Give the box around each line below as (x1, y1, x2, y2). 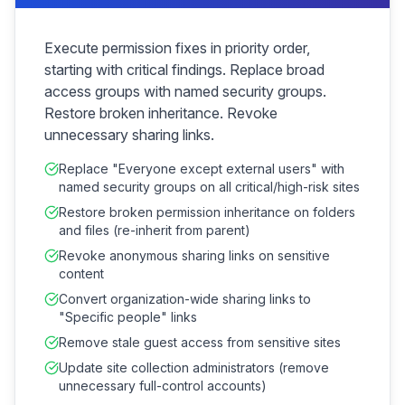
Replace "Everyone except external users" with (59, 161, 344, 176)
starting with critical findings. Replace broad (44, 61, 325, 79)
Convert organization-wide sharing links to (59, 291, 311, 306)
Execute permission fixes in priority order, (44, 39, 310, 57)
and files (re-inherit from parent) (59, 222, 250, 238)
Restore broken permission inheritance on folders (59, 204, 355, 220)
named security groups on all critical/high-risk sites (59, 179, 360, 194)
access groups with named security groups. (44, 82, 326, 100)
